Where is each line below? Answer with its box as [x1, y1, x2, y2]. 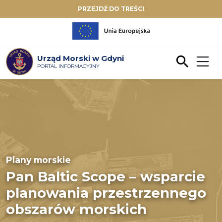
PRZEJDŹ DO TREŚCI [78, 5, 144, 12]
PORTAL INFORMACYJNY [37, 62, 100, 69]
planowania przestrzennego [6, 184, 206, 201]
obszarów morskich [6, 200, 147, 218]
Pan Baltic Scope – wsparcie [6, 167, 205, 185]
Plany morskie [6, 154, 71, 165]
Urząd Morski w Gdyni [37, 53, 124, 63]
